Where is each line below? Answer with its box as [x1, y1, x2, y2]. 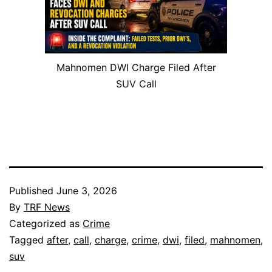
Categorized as [9, 217, 83, 230]
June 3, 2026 [56, 185, 117, 197]
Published [9, 185, 56, 197]
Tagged [9, 234, 47, 246]
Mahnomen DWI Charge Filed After [56, 61, 216, 74]
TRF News [24, 201, 70, 214]
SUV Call [115, 78, 157, 90]
